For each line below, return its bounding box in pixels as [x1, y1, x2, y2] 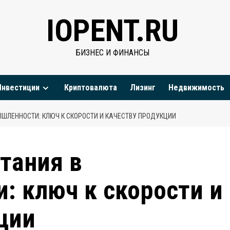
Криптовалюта [64, 83, 117, 92]
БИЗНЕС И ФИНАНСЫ [75, 48, 149, 57]
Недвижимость [168, 83, 224, 92]
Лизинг [130, 83, 156, 92]
